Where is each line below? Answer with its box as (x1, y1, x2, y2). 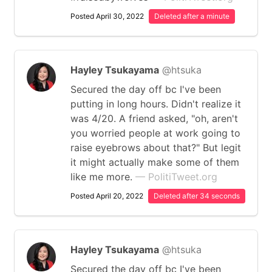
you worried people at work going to (70, 127, 240, 139)
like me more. (70, 171, 135, 183)
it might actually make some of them (70, 156, 239, 168)
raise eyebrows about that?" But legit (70, 141, 241, 154)
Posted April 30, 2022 (70, 12, 144, 21)
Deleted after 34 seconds (154, 191, 240, 200)
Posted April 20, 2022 (70, 191, 143, 200)
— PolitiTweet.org (135, 171, 217, 183)
